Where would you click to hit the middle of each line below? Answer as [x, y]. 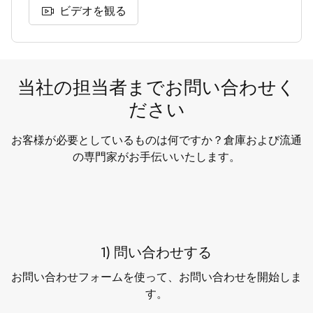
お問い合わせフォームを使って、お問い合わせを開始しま [156, 277]
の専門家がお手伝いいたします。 [156, 156]
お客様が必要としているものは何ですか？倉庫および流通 [156, 140]
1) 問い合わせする [156, 252]
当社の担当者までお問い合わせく [156, 87]
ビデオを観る [93, 10]
